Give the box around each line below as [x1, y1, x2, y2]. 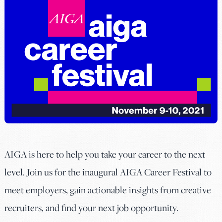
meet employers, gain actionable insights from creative [4, 183, 211, 196]
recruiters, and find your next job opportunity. [4, 201, 178, 214]
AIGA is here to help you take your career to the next [4, 148, 205, 161]
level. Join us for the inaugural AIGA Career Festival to [4, 166, 212, 178]
